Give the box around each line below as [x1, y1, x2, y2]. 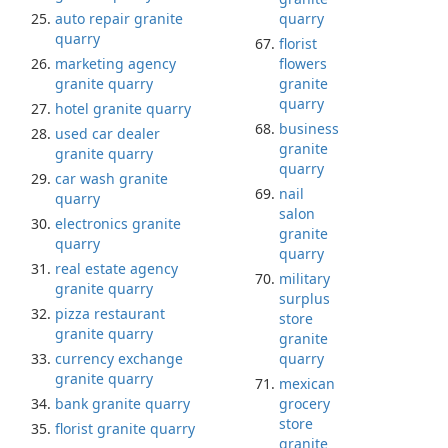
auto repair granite [55, 9, 183, 28]
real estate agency [55, 259, 178, 278]
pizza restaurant [55, 304, 165, 323]
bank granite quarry [55, 394, 190, 413]
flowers [279, 54, 327, 73]
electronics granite [55, 214, 181, 233]
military [279, 269, 330, 288]
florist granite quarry [55, 419, 195, 438]
